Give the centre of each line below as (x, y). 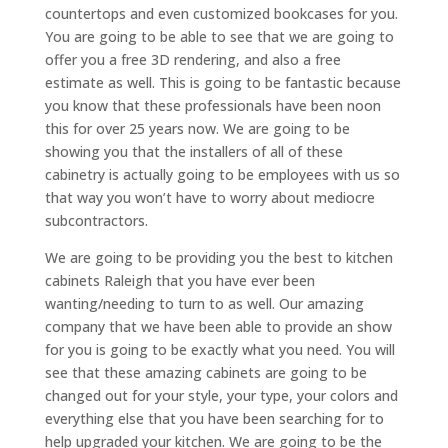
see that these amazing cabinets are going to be (205, 372)
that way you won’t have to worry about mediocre (209, 197)
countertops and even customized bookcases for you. (221, 13)
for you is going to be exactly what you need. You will (219, 349)
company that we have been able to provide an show (218, 326)
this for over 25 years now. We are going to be (197, 128)
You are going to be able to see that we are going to (219, 36)
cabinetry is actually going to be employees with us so (222, 174)
